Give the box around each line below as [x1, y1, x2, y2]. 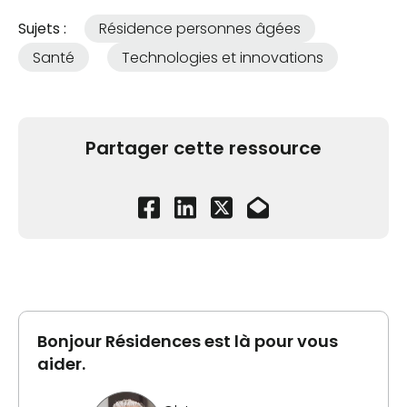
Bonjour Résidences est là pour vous [37, 330, 338, 353]
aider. [37, 352, 85, 376]
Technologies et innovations [122, 46, 323, 68]
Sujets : [18, 18, 66, 40]
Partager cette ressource [85, 135, 322, 162]
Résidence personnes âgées [99, 18, 301, 40]
